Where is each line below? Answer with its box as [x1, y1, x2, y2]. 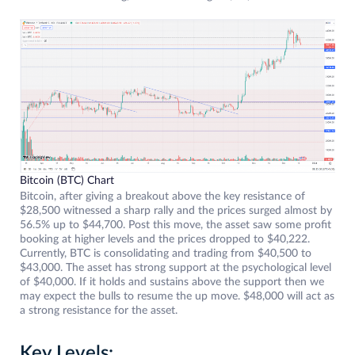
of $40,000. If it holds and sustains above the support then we [20, 277, 324, 288]
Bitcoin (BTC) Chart [20, 175, 114, 187]
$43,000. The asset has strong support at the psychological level [20, 262, 331, 274]
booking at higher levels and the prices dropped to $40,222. [20, 234, 310, 246]
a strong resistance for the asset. [20, 305, 177, 317]
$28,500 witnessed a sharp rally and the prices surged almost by [20, 205, 332, 217]
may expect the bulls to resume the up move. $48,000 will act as [20, 291, 334, 303]
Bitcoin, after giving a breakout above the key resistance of [20, 191, 305, 203]
